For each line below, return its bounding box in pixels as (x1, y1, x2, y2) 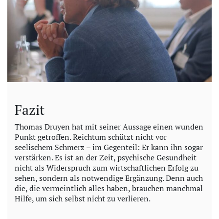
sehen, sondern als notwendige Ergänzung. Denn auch (15, 172, 203, 183)
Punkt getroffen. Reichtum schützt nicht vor (15, 131, 167, 142)
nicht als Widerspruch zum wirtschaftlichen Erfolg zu (15, 162, 198, 173)
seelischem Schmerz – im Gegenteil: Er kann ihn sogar (15, 141, 203, 153)
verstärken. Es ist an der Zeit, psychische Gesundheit (15, 152, 197, 163)
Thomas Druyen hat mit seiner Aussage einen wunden (15, 121, 203, 132)
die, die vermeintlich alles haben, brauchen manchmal (15, 182, 203, 194)
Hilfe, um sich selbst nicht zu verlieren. (15, 193, 151, 204)
